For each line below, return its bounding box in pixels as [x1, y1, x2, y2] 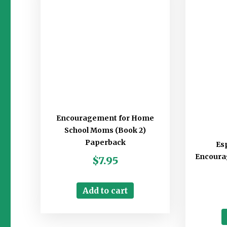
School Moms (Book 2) [64, 126, 146, 135]
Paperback [85, 138, 126, 147]
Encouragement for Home [56, 113, 155, 123]
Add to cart [83, 185, 128, 196]
